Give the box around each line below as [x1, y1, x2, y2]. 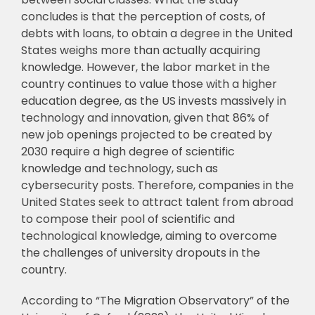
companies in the [198, 177, 294, 194]
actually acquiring [162, 42, 260, 59]
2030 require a [20, 143, 100, 160]
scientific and [161, 211, 235, 228]
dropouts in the [175, 245, 260, 262]
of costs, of [205, 8, 266, 25]
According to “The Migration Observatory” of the [20, 292, 290, 309]
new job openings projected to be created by [20, 127, 272, 143]
